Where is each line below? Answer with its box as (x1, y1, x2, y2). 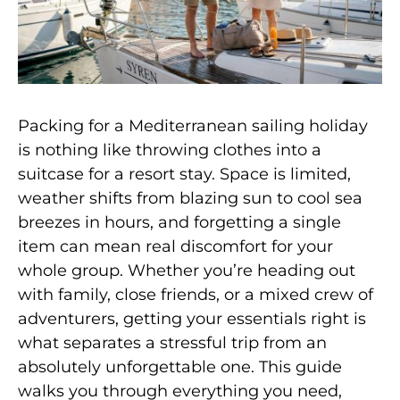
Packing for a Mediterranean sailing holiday (18, 115, 368, 136)
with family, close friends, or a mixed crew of (18, 284, 373, 304)
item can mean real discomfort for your (18, 236, 333, 256)
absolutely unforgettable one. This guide (18, 356, 342, 377)
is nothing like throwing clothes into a (18, 139, 321, 160)
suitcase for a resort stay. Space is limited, (18, 163, 351, 184)
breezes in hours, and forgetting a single (18, 212, 341, 232)
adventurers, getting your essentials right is (18, 308, 366, 329)
